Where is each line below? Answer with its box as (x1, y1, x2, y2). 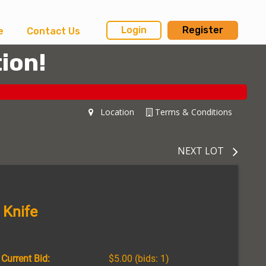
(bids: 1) (132, 252, 169, 264)
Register (182, 24, 223, 36)
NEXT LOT (178, 144, 224, 157)
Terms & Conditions (153, 106, 232, 118)
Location (93, 106, 134, 118)
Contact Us (26, 26, 80, 37)
